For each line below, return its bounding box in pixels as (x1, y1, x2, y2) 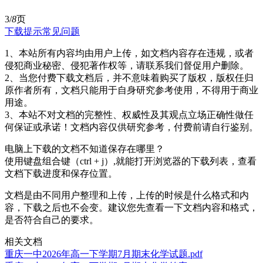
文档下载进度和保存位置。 (5, 168, 117, 178)
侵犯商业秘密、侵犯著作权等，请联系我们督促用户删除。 (5, 60, 249, 70)
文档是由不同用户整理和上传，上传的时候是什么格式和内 (5, 190, 249, 200)
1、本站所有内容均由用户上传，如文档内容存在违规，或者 (5, 48, 254, 58)
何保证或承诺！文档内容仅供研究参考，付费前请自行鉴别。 (5, 122, 258, 132)
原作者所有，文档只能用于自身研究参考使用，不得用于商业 (5, 85, 258, 95)
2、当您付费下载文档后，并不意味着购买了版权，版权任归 (5, 72, 254, 83)
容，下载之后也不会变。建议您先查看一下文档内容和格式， (5, 202, 258, 213)
